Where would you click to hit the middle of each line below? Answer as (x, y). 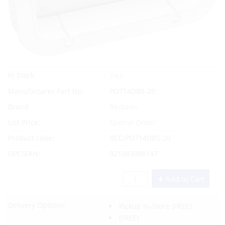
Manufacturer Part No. (46, 91)
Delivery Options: (37, 205)
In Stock (21, 75)
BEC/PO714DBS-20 (140, 138)
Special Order (132, 122)
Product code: (31, 138)
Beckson (123, 106)
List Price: (24, 122)
